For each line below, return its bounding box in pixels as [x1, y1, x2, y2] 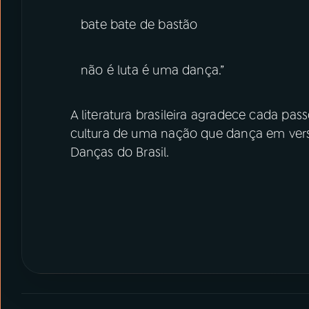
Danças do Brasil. [70, 144, 170, 161]
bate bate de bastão [70, 17, 198, 33]
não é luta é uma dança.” [70, 61, 225, 79]
